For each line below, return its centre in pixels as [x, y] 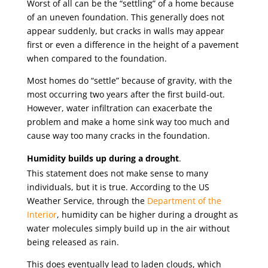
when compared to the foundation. [97, 59]
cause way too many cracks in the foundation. [118, 136]
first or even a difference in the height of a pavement [133, 45]
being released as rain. [74, 242]
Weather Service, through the [87, 201]
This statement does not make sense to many [117, 173]
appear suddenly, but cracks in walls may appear [125, 31]
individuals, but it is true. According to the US [118, 187]
